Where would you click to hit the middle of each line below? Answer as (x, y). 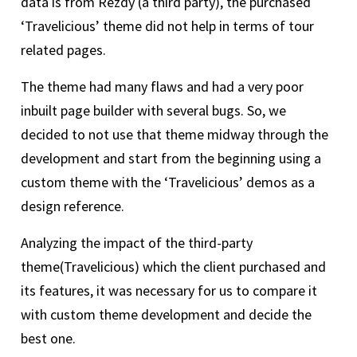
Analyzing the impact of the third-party (137, 243)
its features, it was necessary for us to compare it (169, 291)
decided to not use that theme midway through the (175, 135)
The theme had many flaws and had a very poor (162, 87)
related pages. (63, 50)
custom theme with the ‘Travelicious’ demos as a (168, 182)
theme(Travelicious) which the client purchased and (173, 267)
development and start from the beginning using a (171, 159)
